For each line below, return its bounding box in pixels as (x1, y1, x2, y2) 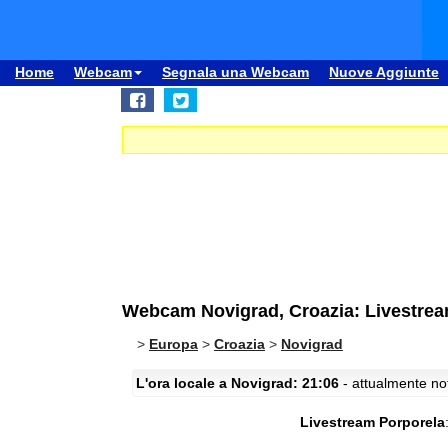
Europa (149, 336, 198, 352)
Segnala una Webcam (162, 64, 309, 80)
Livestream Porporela (299, 414, 445, 430)
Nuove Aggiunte (329, 64, 439, 80)
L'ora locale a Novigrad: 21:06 (136, 375, 339, 391)
